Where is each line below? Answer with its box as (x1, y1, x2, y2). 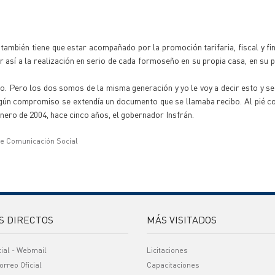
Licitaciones (147, 246, 188, 255)
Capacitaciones (147, 260, 199, 269)
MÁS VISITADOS (147, 213, 217, 226)
